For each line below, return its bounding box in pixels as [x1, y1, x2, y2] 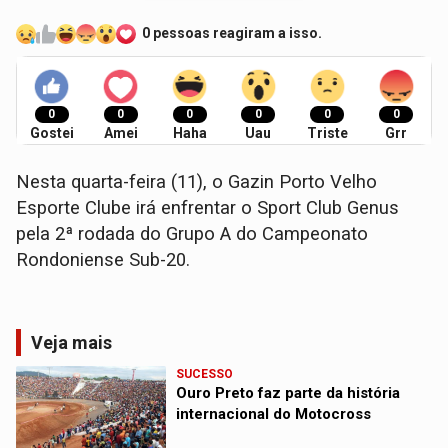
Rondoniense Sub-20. [16, 248, 196, 271]
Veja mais [31, 331, 113, 353]
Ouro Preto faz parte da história [176, 383, 401, 402]
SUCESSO [176, 366, 234, 381]
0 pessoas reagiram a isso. [142, 25, 323, 42]
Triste [306, 124, 348, 141]
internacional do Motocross [176, 404, 372, 423]
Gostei [29, 124, 74, 141]
